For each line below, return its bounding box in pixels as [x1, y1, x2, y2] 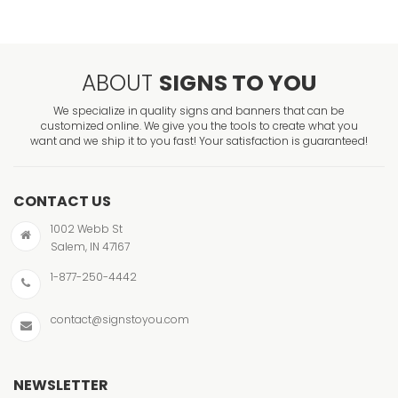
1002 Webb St [51, 220, 123, 236]
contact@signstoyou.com [51, 311, 189, 327]
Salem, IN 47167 [51, 238, 130, 254]
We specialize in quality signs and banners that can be [53, 102, 345, 118]
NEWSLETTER [13, 374, 108, 395]
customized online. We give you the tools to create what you [40, 117, 358, 133]
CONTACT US [13, 190, 111, 211]
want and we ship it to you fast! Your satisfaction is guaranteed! [30, 132, 368, 148]
